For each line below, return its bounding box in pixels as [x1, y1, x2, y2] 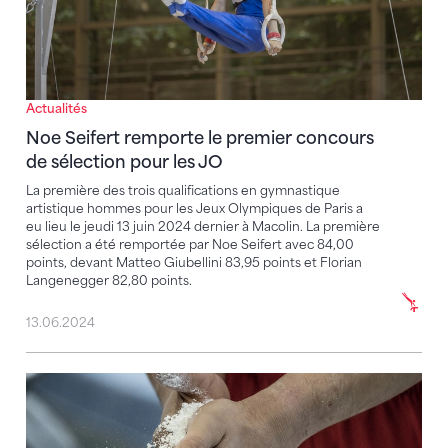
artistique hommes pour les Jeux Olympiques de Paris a [26, 200, 363, 216]
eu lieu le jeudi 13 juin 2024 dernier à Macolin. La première [26, 218, 380, 234]
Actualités [26, 100, 87, 116]
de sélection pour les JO [26, 151, 223, 172]
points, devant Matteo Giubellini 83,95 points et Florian [26, 254, 362, 270]
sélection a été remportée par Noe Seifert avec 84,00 [26, 236, 354, 252]
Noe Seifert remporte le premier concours [26, 127, 374, 148]
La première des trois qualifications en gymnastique [26, 182, 340, 198]
